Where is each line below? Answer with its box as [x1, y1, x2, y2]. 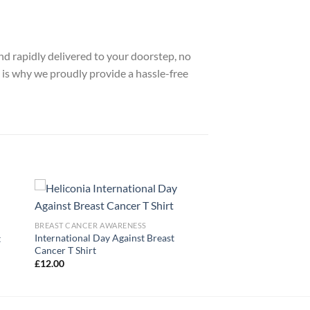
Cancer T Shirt [34, 244, 96, 256]
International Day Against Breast [34, 231, 174, 244]
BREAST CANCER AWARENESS [34, 220, 147, 230]
